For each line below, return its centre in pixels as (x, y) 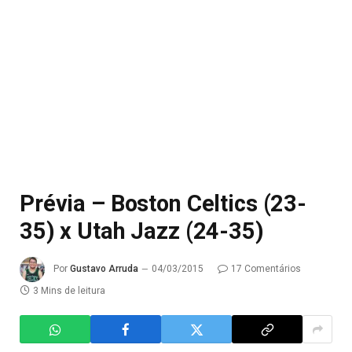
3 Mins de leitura (69, 291)
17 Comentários (266, 269)
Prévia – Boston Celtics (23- (163, 203)
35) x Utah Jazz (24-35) (142, 231)
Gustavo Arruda (104, 269)
